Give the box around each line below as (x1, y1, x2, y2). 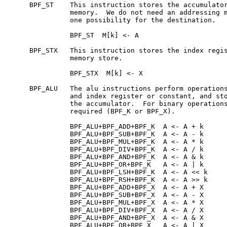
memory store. (9, 54, 123, 62)
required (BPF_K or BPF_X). (9, 107, 175, 115)
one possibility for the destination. (9, 16, 216, 24)
